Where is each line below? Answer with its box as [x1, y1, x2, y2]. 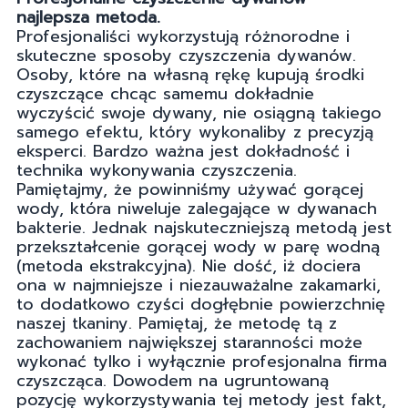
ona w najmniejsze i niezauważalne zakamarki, [16, 272, 381, 299]
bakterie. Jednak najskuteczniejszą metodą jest [16, 215, 392, 241]
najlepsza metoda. [16, 5, 160, 31]
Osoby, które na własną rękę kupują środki [16, 62, 364, 88]
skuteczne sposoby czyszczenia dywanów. [16, 43, 356, 69]
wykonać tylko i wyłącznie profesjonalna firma [16, 349, 387, 375]
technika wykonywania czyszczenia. [16, 158, 297, 184]
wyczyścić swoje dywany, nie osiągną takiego [16, 100, 382, 127]
